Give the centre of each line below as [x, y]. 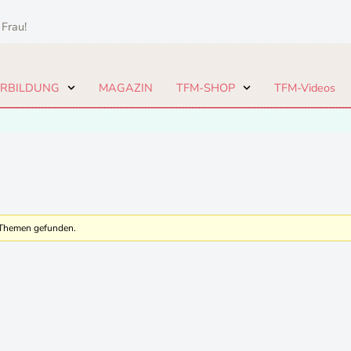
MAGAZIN [125, 88]
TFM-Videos [304, 88]
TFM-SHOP [205, 88]
